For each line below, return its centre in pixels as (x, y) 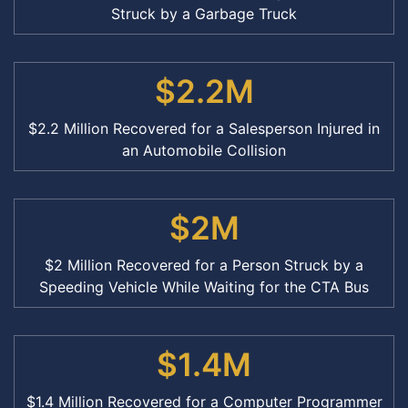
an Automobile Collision (204, 151)
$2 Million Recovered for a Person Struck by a (204, 265)
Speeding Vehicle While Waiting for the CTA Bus (204, 287)
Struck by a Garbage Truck (204, 14)
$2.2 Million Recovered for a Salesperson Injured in (204, 129)
